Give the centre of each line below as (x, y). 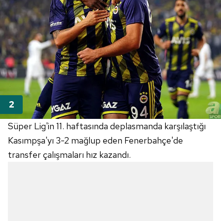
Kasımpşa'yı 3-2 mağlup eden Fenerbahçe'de (95, 141)
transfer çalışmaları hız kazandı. (69, 155)
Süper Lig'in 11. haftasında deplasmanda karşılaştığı (107, 126)
